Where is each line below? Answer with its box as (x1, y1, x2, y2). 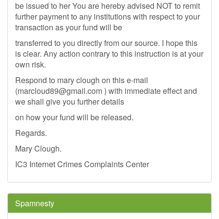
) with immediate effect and (102, 85, 197, 96)
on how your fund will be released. (15, 111, 133, 123)
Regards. (15, 127, 47, 138)
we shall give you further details (15, 96, 124, 107)
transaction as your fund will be (15, 22, 122, 33)
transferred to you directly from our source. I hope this (15, 37, 197, 48)
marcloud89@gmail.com (18, 85, 102, 96)
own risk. (15, 59, 46, 70)
